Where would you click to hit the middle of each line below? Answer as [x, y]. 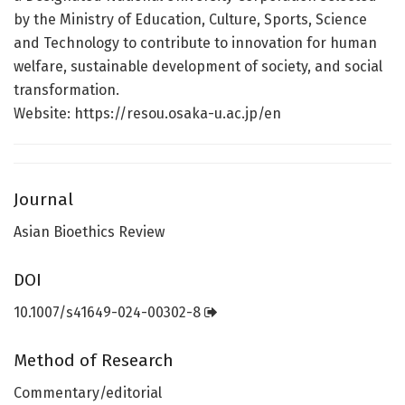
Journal [43, 199]
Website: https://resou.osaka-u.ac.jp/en [147, 114]
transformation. [66, 90]
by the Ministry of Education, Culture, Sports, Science [190, 20]
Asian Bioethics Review [89, 232]
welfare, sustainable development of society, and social [198, 67]
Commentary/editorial [88, 393]
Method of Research [94, 360]
